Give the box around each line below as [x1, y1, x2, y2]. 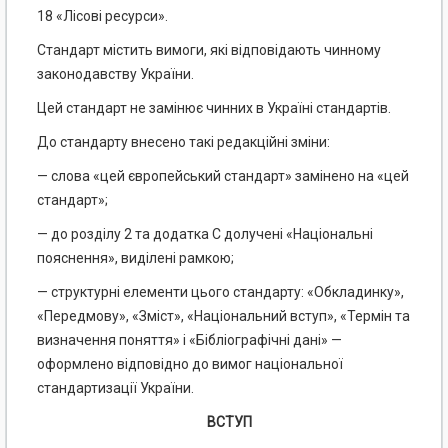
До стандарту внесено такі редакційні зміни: [37, 134, 330, 151]
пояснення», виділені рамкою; [37, 250, 234, 267]
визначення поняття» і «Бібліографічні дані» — [37, 332, 342, 349]
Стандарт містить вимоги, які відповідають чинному [37, 42, 381, 59]
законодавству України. [37, 66, 194, 83]
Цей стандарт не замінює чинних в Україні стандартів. [37, 100, 391, 117]
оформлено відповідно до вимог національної [37, 356, 343, 373]
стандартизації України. [37, 380, 194, 397]
